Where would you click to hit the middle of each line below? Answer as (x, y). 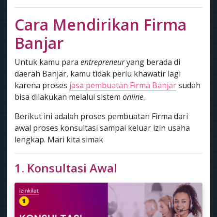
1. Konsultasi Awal (66, 168)
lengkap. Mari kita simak (59, 139)
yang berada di (152, 62)
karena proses (42, 85)
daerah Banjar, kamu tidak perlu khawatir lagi (98, 74)
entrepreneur (102, 62)
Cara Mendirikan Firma (101, 24)
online (133, 97)
